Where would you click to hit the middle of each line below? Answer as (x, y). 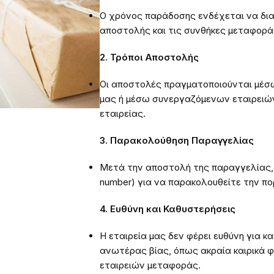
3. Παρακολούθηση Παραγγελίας (177, 141)
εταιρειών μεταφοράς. (150, 265)
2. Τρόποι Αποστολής (149, 57)
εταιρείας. (123, 114)
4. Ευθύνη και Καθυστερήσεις (168, 209)
